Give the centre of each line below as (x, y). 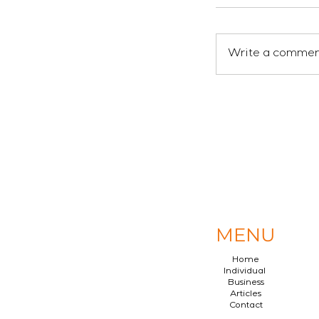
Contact (246, 306)
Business (246, 283)
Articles (246, 295)
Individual (246, 272)
